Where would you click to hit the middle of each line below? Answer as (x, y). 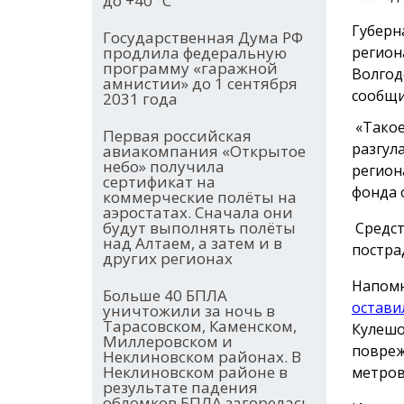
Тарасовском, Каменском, (200, 326)
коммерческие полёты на (200, 197)
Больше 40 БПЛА (165, 296)
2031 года (140, 99)
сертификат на (159, 182)
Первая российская (177, 136)
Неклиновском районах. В (202, 357)
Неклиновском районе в (195, 372)
